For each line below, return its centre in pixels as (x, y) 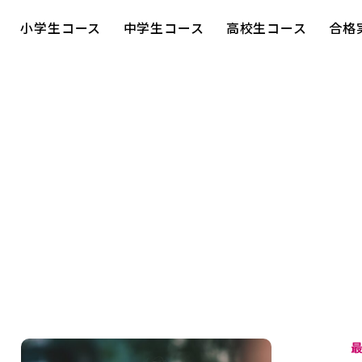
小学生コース (61, 28)
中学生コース (164, 28)
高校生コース (266, 28)
